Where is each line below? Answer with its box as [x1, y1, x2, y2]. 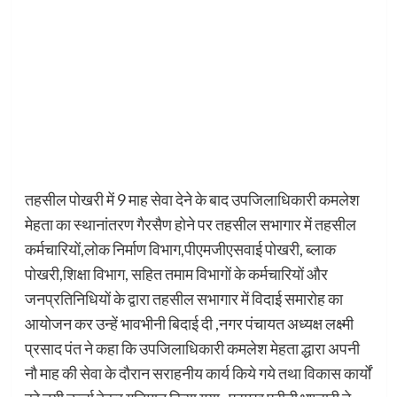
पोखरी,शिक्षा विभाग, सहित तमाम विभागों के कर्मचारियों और [24, 264, 328, 284]
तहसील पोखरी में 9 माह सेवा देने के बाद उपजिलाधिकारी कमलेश [24, 190, 360, 210]
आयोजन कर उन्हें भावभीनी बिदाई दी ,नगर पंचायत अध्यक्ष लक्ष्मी [24, 314, 354, 334]
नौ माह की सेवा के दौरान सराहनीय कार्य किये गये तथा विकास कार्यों [24, 363, 371, 384]
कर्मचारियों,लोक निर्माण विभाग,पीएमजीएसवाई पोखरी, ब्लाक [24, 239, 336, 260]
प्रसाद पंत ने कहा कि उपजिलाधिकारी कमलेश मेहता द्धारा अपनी [24, 339, 360, 359]
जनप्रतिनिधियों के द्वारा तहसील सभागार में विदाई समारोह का [24, 289, 343, 309]
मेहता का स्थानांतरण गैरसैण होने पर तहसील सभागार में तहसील [24, 214, 356, 235]
